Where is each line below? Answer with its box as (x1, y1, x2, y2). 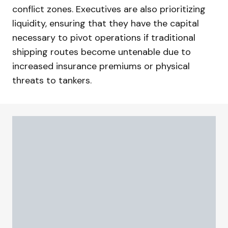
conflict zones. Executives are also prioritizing (12, 3, 206, 15)
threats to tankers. (12, 74, 92, 87)
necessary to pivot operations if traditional (12, 32, 195, 44)
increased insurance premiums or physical (12, 60, 190, 72)
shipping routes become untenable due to (12, 46, 191, 58)
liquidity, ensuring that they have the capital (12, 17, 199, 30)
